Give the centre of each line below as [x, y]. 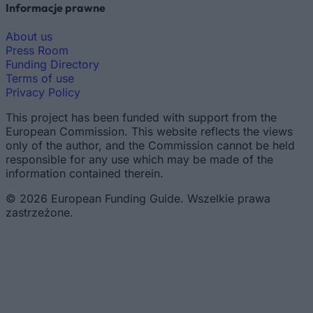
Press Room [37, 50]
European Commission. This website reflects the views [149, 131]
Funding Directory [52, 64]
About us [29, 36]
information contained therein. [85, 173]
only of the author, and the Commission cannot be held [150, 145]
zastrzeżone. [39, 212]
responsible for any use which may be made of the [139, 159]
